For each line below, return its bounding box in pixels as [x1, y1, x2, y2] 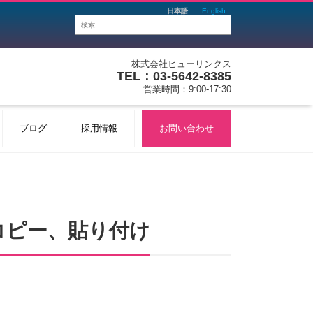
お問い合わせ [159, 123, 214, 134]
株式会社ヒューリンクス [131, 59, 231, 69]
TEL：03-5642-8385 [117, 69, 231, 83]
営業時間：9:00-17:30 [143, 84, 231, 94]
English [202, 7, 226, 15]
